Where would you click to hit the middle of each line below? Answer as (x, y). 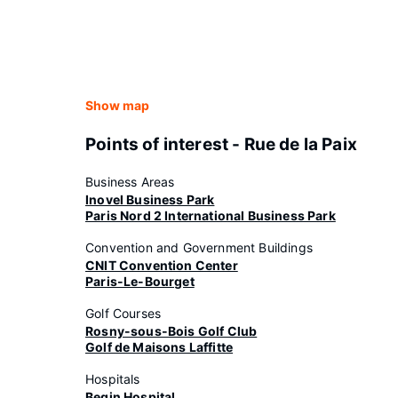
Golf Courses (123, 313)
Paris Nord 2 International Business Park (211, 215)
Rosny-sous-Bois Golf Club (171, 331)
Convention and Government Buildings (199, 247)
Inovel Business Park (150, 199)
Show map (117, 105)
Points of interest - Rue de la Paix (221, 144)
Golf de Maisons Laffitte (159, 347)
